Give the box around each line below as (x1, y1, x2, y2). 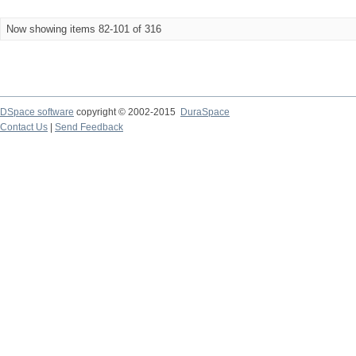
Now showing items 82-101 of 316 (6, 23, 161, 35)
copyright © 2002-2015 (74, 106, 180, 118)
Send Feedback (55, 122, 123, 133)
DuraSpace (180, 106, 230, 118)
